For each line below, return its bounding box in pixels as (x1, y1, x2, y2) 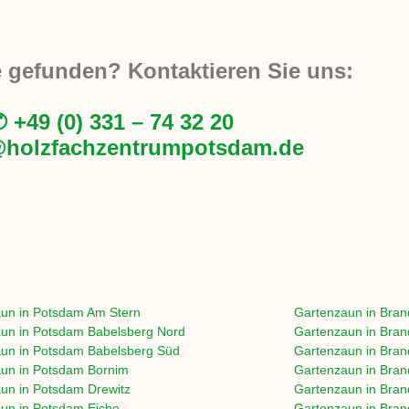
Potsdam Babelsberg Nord (32, 324, 185, 340)
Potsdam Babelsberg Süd (32, 343, 180, 359)
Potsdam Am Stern (32, 305, 141, 320)
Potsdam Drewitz (32, 382, 131, 397)
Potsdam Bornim (32, 362, 129, 378)
